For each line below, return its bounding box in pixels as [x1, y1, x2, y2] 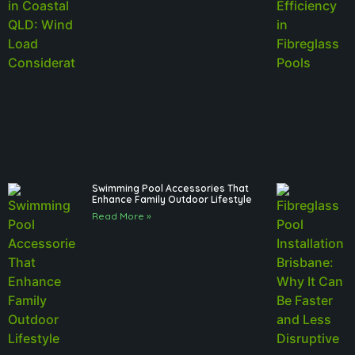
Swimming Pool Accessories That [92, 182, 250, 195]
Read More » [92, 210, 152, 223]
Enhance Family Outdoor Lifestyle [92, 193, 253, 206]
